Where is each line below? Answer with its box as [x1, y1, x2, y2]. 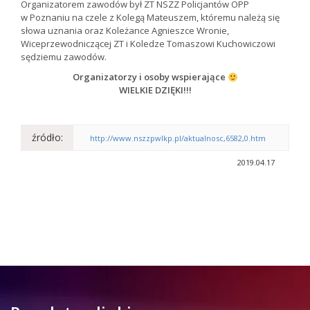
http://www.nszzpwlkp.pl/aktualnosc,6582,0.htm [90, 133, 266, 144]
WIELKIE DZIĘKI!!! [118, 84, 192, 97]
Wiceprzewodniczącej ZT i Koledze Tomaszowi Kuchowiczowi [21, 37, 275, 51]
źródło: [32, 131, 63, 145]
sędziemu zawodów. [21, 51, 107, 64]
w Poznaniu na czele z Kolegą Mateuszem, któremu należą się [21, 11, 280, 24]
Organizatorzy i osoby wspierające [72, 71, 228, 84]
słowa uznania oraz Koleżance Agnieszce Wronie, [21, 24, 229, 37]
